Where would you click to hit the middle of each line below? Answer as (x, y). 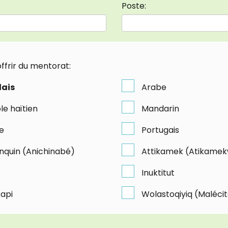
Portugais (160, 130)
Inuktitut (158, 173)
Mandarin (160, 108)
